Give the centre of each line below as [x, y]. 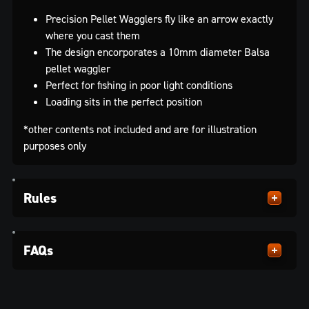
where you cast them [93, 35]
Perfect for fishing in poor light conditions [139, 84]
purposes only [55, 145]
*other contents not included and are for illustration [140, 129]
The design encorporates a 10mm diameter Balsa [158, 51]
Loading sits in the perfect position [124, 101]
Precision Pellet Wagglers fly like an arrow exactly [159, 18]
